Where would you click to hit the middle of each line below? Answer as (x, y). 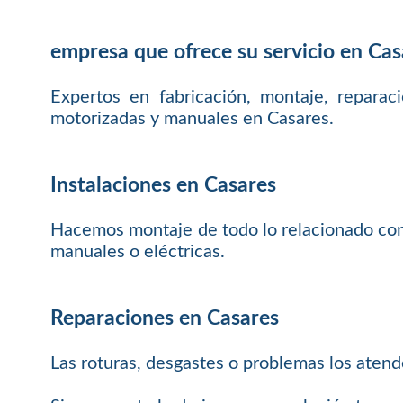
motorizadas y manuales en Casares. (193, 119)
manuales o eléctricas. (138, 252)
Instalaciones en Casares (164, 185)
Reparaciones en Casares (165, 318)
